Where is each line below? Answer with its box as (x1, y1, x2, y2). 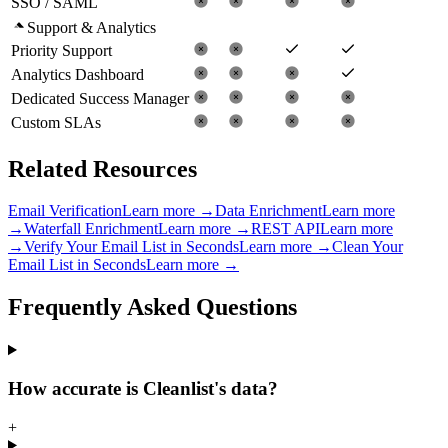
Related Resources (8, 155, 197, 182)
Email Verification (8, 202, 122, 220)
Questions (196, 294, 297, 321)
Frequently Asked (8, 294, 196, 321)
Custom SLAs (11, 113, 101, 131)
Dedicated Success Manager (11, 89, 189, 107)
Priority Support (11, 41, 112, 59)
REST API (251, 220, 320, 238)
